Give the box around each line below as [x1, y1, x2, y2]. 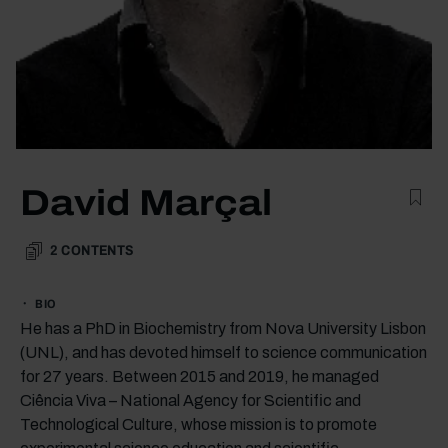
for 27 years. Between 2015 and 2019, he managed [20, 367, 379, 385]
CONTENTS [61, 242, 134, 258]
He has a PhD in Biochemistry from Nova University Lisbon [20, 319, 426, 337]
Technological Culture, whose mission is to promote [20, 415, 377, 433]
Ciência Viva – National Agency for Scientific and [20, 391, 361, 409]
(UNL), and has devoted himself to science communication [20, 343, 427, 361]
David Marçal [20, 182, 272, 223]
